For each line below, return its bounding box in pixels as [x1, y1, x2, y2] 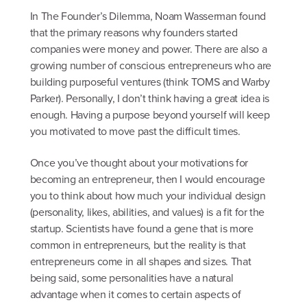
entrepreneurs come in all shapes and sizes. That [29, 253, 251, 269]
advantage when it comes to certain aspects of [29, 286, 241, 302]
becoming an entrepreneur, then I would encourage [29, 171, 265, 187]
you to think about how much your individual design [29, 187, 266, 204]
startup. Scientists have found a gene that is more [29, 220, 254, 236]
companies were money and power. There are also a [29, 41, 267, 58]
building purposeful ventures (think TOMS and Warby [29, 74, 270, 90]
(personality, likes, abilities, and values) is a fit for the [29, 204, 265, 220]
